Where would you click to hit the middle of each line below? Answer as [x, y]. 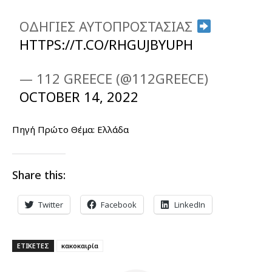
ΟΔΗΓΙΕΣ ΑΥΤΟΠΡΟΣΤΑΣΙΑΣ [108, 26]
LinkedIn [190, 204]
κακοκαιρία [80, 245]
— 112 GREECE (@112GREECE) [114, 78]
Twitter [51, 204]
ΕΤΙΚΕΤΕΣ [33, 245]
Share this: [39, 175]
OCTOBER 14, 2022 [79, 96]
